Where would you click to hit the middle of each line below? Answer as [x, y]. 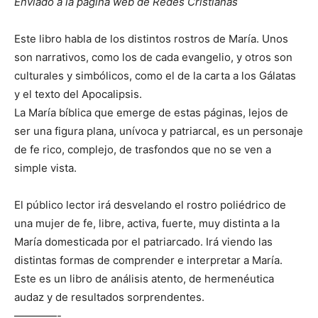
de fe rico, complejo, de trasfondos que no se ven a [143, 150]
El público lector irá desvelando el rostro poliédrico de [150, 205]
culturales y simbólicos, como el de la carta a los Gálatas [155, 76]
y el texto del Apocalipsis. [78, 94]
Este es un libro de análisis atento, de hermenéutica [144, 279]
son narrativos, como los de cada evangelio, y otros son [153, 57]
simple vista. [45, 168]
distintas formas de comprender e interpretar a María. [148, 261]
